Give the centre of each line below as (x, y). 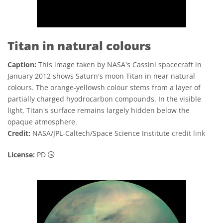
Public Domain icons (88, 154)
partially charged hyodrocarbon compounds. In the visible (104, 99)
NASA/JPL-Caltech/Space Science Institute (101, 133)
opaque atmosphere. (42, 122)
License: (21, 155)
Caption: (22, 64)
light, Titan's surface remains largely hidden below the (99, 110)
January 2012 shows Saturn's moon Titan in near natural (101, 76)
